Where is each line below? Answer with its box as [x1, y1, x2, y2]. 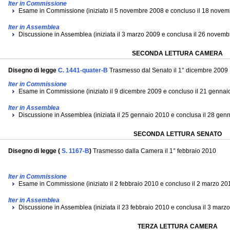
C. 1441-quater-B [56, 67, 108, 74]
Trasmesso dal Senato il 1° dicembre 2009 [108, 67, 228, 74]
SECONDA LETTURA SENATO [133, 130, 222, 138]
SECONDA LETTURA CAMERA [132, 50, 223, 57]
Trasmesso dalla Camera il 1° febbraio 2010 [93, 147, 216, 155]
